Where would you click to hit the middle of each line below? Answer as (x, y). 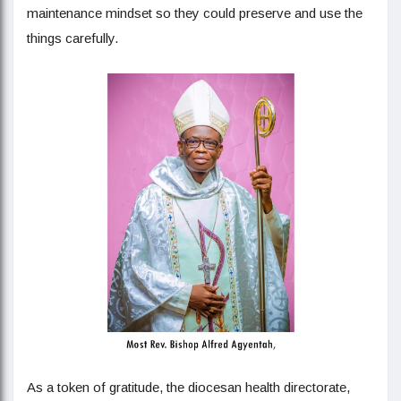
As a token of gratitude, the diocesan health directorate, (188, 388)
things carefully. (73, 38)
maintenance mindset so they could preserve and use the (195, 13)
